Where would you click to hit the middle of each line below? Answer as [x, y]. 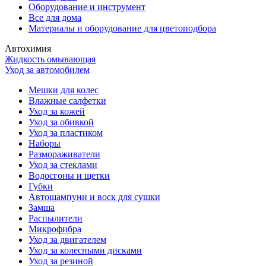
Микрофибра [55, 229]
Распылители [56, 218]
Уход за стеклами [63, 165]
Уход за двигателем [67, 240]
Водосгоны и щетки [69, 176]
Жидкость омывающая [50, 59]
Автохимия [28, 49]
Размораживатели [64, 154]
